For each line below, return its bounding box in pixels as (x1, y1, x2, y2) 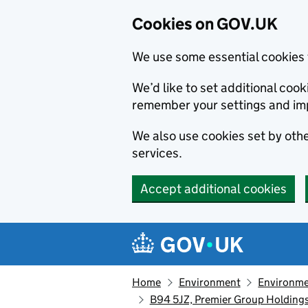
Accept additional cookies (140, 181, 287, 197)
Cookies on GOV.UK (132, 14, 278, 34)
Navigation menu (135, 223, 265, 243)
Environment (178, 276, 241, 289)
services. (132, 145, 182, 161)
